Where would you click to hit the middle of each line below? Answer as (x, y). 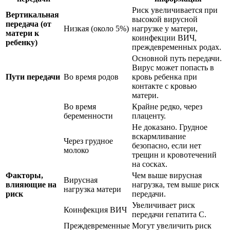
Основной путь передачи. (177, 59)
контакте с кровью (164, 86)
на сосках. (150, 164)
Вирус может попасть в (173, 68)
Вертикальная (32, 15)
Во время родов (91, 77)
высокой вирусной (165, 20)
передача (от (28, 24)
